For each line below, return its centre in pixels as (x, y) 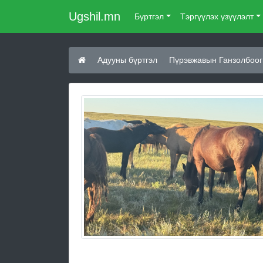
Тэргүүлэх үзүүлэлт (217, 16)
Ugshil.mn (95, 16)
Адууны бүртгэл (127, 60)
